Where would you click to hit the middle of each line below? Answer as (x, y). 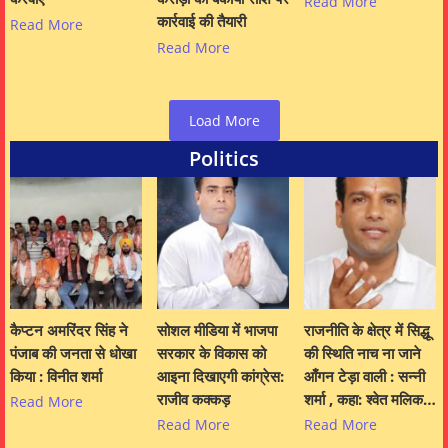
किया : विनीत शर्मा (56, 375)
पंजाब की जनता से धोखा (73, 352)
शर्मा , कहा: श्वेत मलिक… (370, 398)
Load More (224, 120)
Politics (224, 158)
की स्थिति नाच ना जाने (362, 352)
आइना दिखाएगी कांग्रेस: (220, 375)
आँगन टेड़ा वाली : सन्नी (364, 375)
